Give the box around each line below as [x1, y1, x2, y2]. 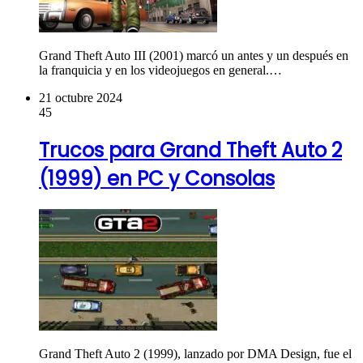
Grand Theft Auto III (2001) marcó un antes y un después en [39, 48, 348, 62]
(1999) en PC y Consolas [39, 164, 275, 192]
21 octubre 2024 [39, 90, 122, 105]
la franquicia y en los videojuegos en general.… [39, 62, 282, 77]
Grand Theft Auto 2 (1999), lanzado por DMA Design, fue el [39, 346, 352, 361]
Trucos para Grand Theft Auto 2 [39, 136, 342, 164]
